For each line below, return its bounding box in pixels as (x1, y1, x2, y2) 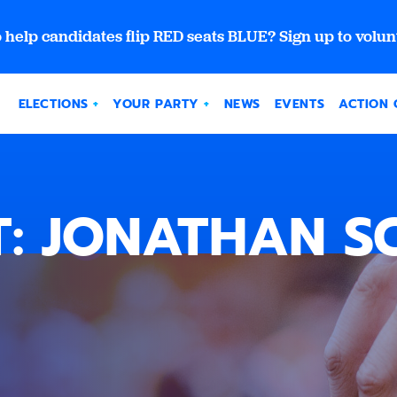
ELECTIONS (18, 95, 89, 113)
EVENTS (274, 95, 325, 113)
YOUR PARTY (113, 95, 199, 113)
